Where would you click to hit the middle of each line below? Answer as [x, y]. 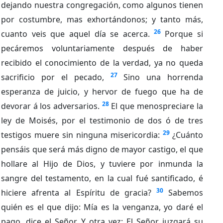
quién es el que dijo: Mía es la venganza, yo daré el [102, 207]
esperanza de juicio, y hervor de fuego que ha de [102, 91]
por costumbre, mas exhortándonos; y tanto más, [102, 19]
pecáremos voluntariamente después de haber [102, 48]
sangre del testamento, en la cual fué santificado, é [102, 178]
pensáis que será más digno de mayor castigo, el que [102, 149]
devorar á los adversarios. [50, 106]
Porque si [184, 34]
